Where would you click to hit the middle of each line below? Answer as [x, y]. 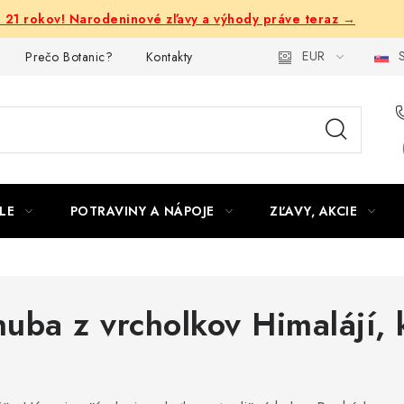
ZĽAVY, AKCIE [313, 211]
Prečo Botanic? [69, 56]
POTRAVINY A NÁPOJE [142, 211]
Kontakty [169, 56]
